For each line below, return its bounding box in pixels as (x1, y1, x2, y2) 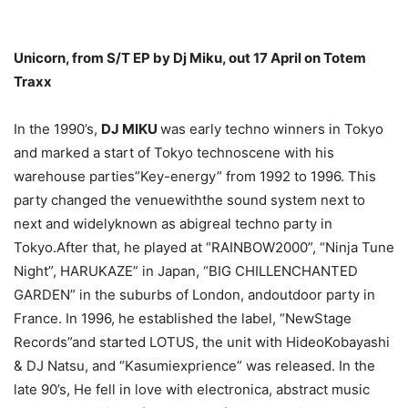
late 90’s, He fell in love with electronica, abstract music (14, 381, 370, 398)
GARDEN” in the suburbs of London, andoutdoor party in (14, 286, 375, 303)
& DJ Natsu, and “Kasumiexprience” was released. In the (14, 357, 375, 374)
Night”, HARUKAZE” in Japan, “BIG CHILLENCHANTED (14, 262, 358, 280)
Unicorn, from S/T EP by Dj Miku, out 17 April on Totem (14, 49, 366, 66)
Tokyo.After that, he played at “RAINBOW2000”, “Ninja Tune (14, 239, 394, 256)
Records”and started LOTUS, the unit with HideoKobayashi (14, 333, 390, 351)
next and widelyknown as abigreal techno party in (14, 215, 332, 232)
